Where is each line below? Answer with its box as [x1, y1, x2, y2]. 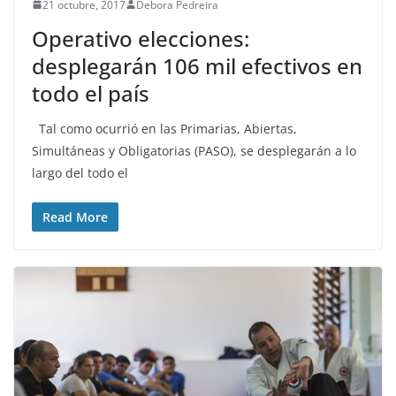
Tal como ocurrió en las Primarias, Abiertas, [32, 119, 297, 137]
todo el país [32, 78, 149, 108]
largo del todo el [32, 164, 128, 181]
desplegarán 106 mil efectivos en [32, 50, 362, 80]
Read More [42, 208, 108, 225]
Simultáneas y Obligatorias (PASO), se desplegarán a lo [32, 141, 356, 159]
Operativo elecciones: [32, 23, 249, 53]
